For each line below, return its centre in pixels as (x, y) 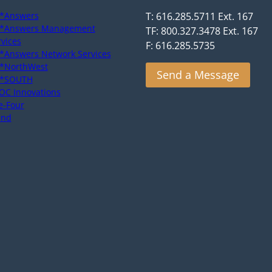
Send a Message (198, 75)
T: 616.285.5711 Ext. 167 (199, 16)
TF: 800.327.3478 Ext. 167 (202, 31)
